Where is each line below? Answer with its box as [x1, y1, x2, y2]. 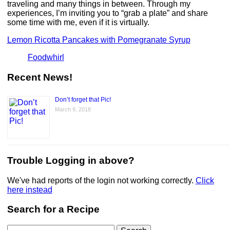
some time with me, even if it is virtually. [7, 17, 149, 27]
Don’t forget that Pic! [54, 96, 111, 104]
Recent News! [7, 71, 72, 83]
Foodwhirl [27, 52, 64, 62]
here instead [7, 185, 52, 194]
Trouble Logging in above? [7, 155, 135, 166]
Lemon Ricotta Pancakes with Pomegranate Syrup [7, 35, 190, 44]
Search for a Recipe [7, 204, 100, 215]
